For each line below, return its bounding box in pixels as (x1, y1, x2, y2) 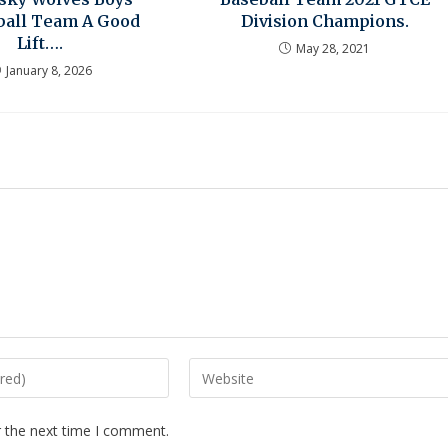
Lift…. (17, 33, 64, 54)
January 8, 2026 (5, 62, 92, 80)
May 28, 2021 (296, 40, 371, 58)
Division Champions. (240, 11, 409, 32)
